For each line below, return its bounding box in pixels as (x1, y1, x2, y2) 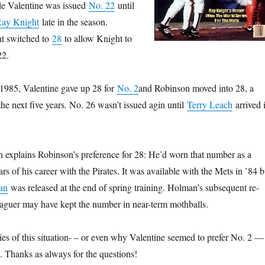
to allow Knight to (61, 32, 132, 44)
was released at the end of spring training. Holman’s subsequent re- (7, 181, 259, 193)
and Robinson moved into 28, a (138, 82, 254, 94)
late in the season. (38, 15, 108, 28)
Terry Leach (186, 98, 232, 111)
